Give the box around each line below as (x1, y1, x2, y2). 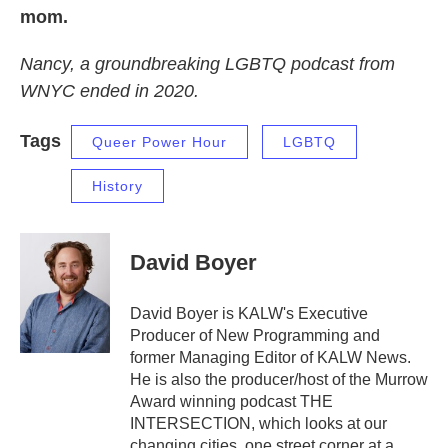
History (92, 178, 143, 195)
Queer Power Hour (92, 134, 227, 151)
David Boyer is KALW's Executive (130, 305, 368, 323)
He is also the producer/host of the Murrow (130, 371, 428, 389)
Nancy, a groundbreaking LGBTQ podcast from (20, 54, 395, 75)
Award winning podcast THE (130, 393, 333, 411)
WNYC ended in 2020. (20, 81, 199, 102)
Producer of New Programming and (130, 327, 380, 345)
